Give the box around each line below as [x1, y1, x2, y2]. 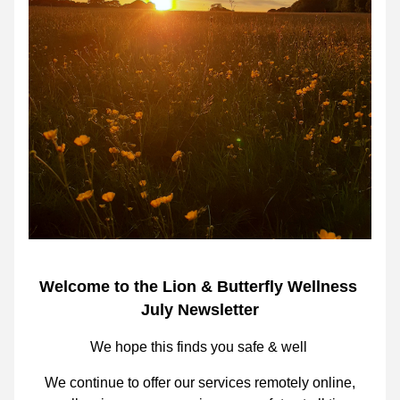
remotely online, [251, 375, 355, 390]
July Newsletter [141, 301, 259, 319]
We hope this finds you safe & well [89, 339, 311, 354]
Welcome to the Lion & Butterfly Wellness [38, 278, 357, 296]
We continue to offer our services [45, 375, 251, 390]
